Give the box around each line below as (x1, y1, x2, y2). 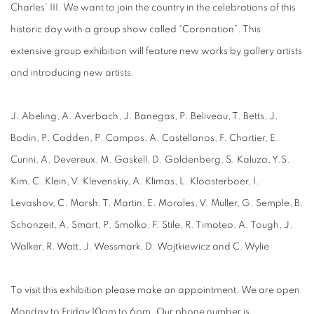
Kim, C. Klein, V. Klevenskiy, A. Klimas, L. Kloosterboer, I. (11, 177, 259, 187)
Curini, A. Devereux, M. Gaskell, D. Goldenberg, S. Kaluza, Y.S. (11, 155, 290, 165)
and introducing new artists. (11, 68, 135, 78)
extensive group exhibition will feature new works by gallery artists (11, 46, 302, 57)
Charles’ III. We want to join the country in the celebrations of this (11, 3, 296, 13)
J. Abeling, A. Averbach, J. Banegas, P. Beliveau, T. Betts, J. (11, 111, 278, 122)
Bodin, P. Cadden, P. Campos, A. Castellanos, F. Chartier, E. (11, 133, 279, 144)
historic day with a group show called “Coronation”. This (11, 25, 261, 35)
